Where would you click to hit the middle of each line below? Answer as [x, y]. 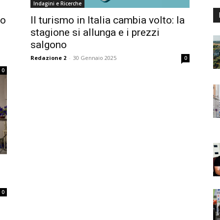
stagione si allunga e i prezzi [95, 32]
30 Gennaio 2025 [95, 58]
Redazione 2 [48, 58]
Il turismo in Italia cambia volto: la [108, 20]
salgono [49, 45]
